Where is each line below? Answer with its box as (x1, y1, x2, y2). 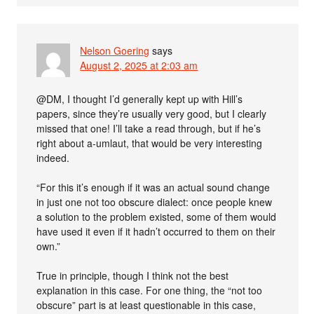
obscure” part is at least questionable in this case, (36, 298, 257, 312)
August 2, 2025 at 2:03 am (80, 58, 198, 72)
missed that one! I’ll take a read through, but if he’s (36, 121, 261, 135)
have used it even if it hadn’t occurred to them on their (36, 224, 276, 238)
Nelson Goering (80, 43, 150, 57)
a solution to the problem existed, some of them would (36, 210, 277, 224)
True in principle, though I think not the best (36, 268, 229, 282)
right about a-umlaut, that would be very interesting (36, 136, 263, 150)
